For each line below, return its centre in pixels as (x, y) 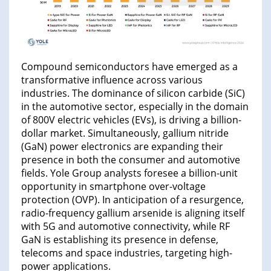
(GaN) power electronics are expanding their (122, 146)
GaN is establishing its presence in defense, (120, 239)
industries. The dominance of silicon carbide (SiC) (133, 93)
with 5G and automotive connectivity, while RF (126, 226)
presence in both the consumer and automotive (131, 159)
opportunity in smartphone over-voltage (113, 186)
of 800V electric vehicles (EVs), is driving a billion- (131, 119)
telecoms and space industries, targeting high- (127, 253)
